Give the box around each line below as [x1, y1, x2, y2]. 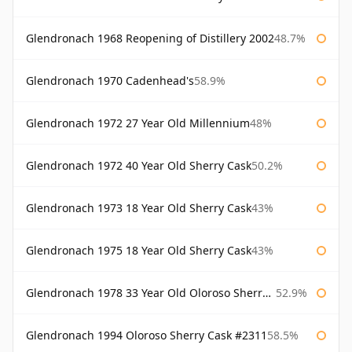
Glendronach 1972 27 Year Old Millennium [26, 115, 250, 131]
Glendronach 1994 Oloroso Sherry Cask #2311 [26, 328, 267, 343]
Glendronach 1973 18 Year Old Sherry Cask [26, 200, 251, 216]
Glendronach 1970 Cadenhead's [26, 73, 194, 89]
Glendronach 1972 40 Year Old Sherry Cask [26, 158, 251, 174]
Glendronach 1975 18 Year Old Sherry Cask [26, 243, 251, 258]
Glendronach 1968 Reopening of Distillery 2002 [26, 31, 274, 46]
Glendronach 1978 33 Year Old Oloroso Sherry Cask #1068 [26, 285, 262, 301]
